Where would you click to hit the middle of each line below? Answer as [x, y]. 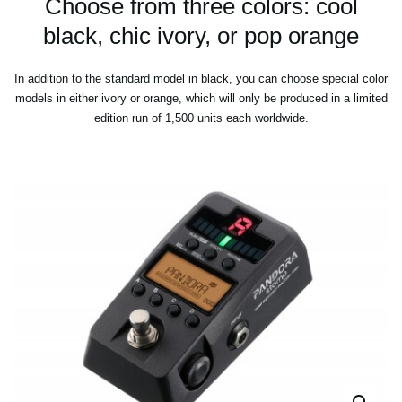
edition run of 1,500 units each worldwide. [201, 118]
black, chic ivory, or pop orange [201, 36]
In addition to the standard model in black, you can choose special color [201, 79]
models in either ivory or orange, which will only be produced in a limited [201, 99]
